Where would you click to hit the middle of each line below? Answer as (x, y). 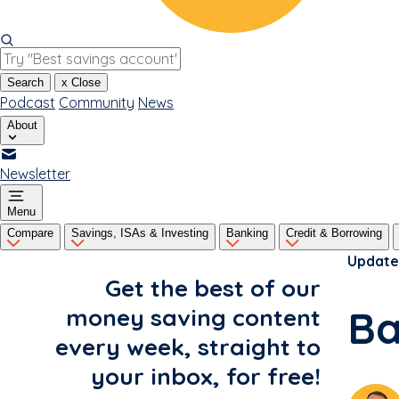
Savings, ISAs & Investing (140, 233)
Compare (30, 233)
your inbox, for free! (206, 377)
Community (97, 103)
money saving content (193, 318)
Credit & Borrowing (334, 233)
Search (25, 83)
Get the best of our (213, 289)
